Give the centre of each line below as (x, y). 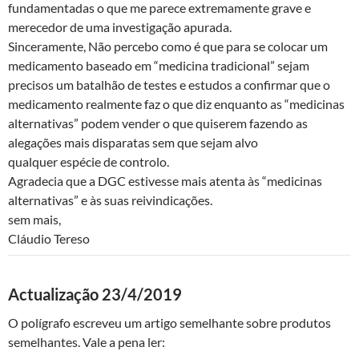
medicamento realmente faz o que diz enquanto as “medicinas (176, 104)
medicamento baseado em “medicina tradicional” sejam (159, 66)
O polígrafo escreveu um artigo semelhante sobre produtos (169, 323)
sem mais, (34, 220)
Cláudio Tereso (49, 239)
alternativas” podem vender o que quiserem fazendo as (158, 123)
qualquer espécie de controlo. (89, 162)
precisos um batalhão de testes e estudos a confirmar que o (169, 85)
